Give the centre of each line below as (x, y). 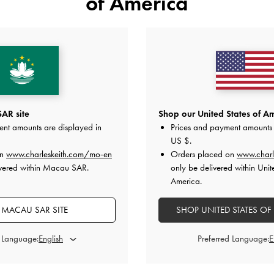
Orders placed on (204, 154)
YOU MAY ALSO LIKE (137, 73)
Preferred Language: (233, 239)
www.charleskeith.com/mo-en (59, 154)
